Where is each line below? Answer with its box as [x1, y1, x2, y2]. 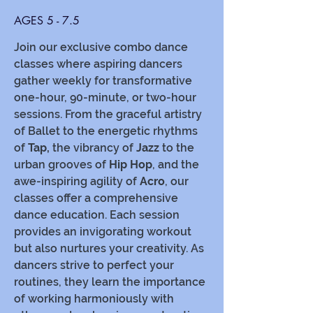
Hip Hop [109, 158, 152, 171]
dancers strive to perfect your [14, 259, 174, 272]
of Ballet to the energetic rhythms [14, 124, 198, 138]
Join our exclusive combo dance [14, 41, 188, 54]
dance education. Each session [14, 208, 180, 221]
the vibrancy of [50, 141, 136, 154]
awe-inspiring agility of [14, 175, 140, 188]
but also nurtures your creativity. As [14, 242, 204, 255]
